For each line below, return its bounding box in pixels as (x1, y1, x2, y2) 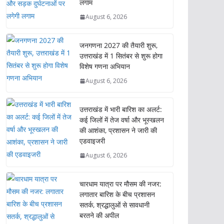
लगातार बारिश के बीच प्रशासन (79, 189, 155, 199)
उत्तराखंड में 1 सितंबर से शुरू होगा (79, 51, 162, 60)
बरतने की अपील (79, 210, 119, 220)
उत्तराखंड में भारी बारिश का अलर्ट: (79, 104, 162, 114)
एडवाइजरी (79, 136, 105, 145)
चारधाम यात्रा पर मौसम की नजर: (79, 179, 161, 188)
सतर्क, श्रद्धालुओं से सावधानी (79, 200, 149, 209)
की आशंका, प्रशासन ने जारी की (79, 125, 157, 135)
